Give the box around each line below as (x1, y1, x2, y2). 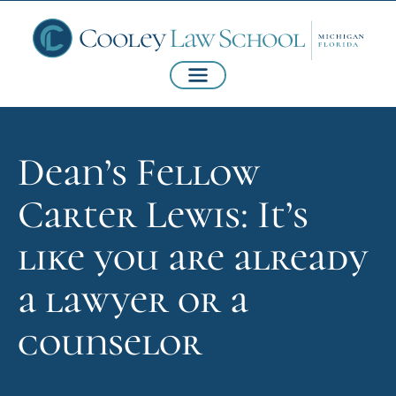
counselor (18, 318, 202, 367)
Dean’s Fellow (18, 148, 260, 197)
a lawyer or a (18, 276, 248, 324)
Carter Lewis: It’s (18, 191, 308, 240)
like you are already (18, 233, 368, 282)
